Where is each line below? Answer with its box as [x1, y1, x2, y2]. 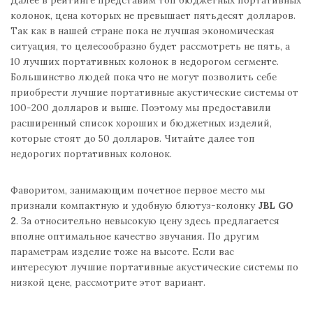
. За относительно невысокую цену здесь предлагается [16, 214, 279, 228]
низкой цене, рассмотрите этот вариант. [10, 276, 205, 289]
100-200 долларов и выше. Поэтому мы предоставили [10, 101, 271, 115]
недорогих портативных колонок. [10, 147, 172, 161]
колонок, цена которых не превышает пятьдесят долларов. [10, 9, 296, 22]
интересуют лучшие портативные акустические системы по [10, 261, 298, 274]
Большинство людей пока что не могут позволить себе [10, 71, 277, 84]
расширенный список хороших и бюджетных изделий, [10, 117, 272, 130]
